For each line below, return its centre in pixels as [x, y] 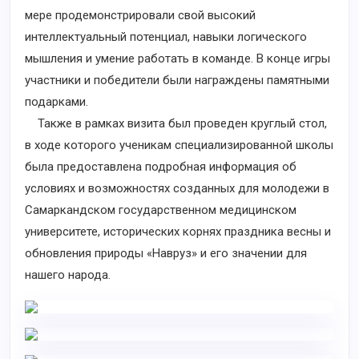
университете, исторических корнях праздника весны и [178, 232]
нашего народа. [68, 275]
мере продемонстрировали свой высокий [140, 15]
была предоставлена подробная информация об [161, 167]
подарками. [56, 102]
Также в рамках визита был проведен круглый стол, [176, 123]
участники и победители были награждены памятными [177, 80]
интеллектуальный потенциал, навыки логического [166, 37]
